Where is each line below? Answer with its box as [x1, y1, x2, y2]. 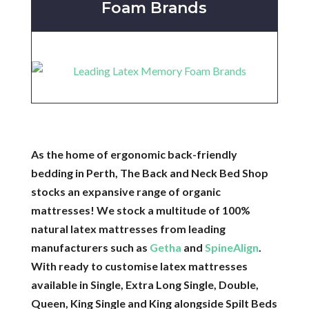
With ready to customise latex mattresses [30, 259, 248, 272]
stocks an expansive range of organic [30, 185, 221, 198]
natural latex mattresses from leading [30, 222, 226, 235]
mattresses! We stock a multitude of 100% [30, 203, 250, 217]
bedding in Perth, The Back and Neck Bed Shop [30, 166, 268, 179]
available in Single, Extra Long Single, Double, [30, 278, 259, 291]
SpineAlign [204, 241, 259, 254]
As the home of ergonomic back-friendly [30, 148, 237, 161]
